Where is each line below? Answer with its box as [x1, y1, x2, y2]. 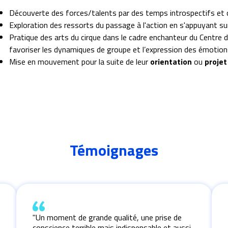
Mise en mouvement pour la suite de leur [9, 55, 150, 68]
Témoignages [70, 138, 158, 162]
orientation [150, 55, 192, 68]
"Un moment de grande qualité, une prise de [33, 211, 182, 223]
